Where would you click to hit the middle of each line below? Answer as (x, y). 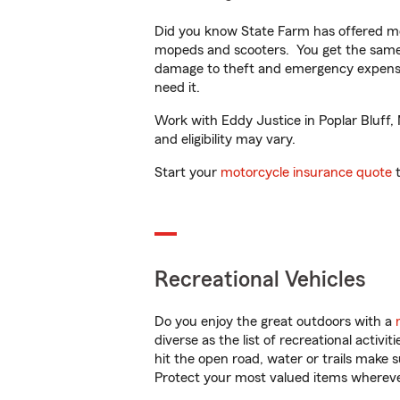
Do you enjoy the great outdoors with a (275, 321)
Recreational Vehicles (260, 280)
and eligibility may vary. (225, 139)
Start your (187, 172)
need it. (179, 87)
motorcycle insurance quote (306, 172)
